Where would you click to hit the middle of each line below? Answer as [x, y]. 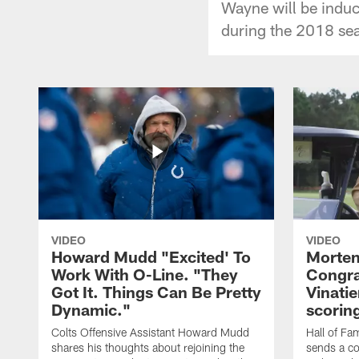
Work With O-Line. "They [145, 274]
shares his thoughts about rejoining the [148, 347]
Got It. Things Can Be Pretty [156, 291]
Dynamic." [91, 309]
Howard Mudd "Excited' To [151, 256]
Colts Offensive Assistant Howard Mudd [150, 332]
